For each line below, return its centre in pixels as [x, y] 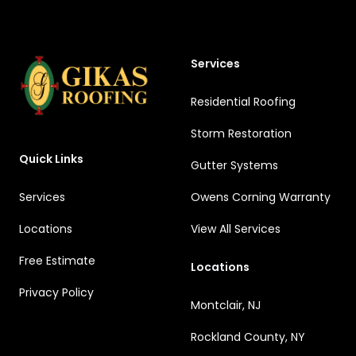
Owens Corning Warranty [261, 197]
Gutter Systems [234, 165]
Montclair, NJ [226, 305]
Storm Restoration [241, 133]
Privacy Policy [56, 292]
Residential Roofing [243, 102]
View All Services [236, 229]
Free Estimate [57, 261]
